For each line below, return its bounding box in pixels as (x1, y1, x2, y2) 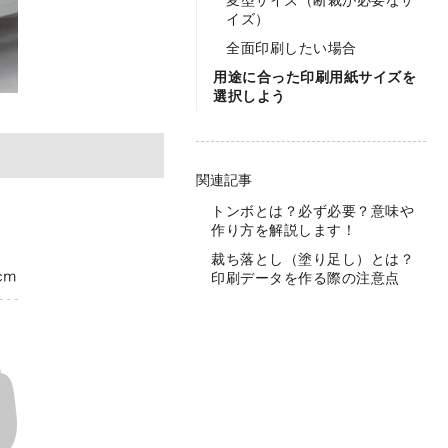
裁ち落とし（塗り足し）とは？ (211, 251, 414, 267)
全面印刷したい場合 (226, 40, 357, 56)
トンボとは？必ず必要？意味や (211, 203, 414, 219)
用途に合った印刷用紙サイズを (213, 69, 416, 85)
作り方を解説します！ (211, 222, 356, 238)
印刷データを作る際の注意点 (211, 270, 400, 286)
